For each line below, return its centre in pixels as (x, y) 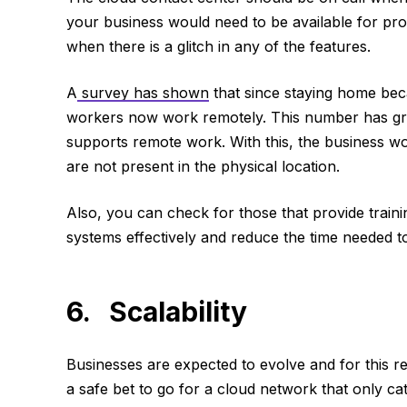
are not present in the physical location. (203, 167)
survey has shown (143, 93)
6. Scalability (156, 312)
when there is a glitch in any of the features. (218, 47)
